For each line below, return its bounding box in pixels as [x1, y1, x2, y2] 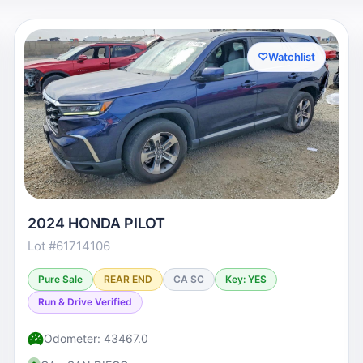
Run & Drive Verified [38, 296, 133, 308]
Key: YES [225, 273, 267, 285]
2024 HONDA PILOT [28, 215, 166, 232]
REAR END [104, 273, 153, 285]
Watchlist [267, 50, 315, 63]
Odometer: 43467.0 [44, 331, 149, 345]
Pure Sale [38, 273, 83, 285]
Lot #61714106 [28, 238, 111, 254]
